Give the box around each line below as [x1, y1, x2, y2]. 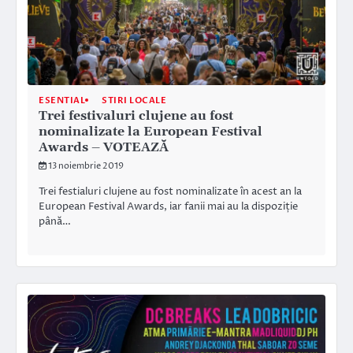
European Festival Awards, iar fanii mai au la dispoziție [39, 199, 298, 214]
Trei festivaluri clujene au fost [39, 107, 233, 124]
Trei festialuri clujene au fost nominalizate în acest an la [39, 184, 302, 199]
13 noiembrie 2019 [48, 159, 124, 172]
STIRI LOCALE [102, 94, 166, 106]
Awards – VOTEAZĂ [39, 139, 169, 155]
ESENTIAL [39, 94, 85, 106]
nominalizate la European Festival [39, 123, 262, 139]
